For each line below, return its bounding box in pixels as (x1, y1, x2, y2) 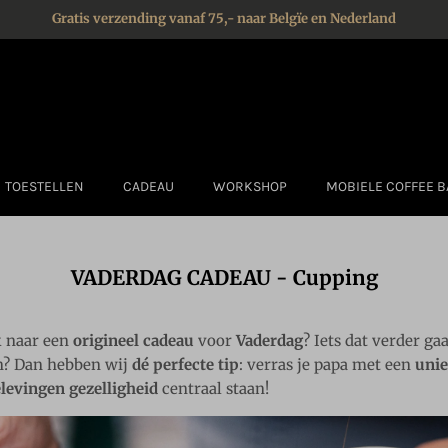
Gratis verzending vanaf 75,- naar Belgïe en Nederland (52, 10, 396, 28)
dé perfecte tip (132, 354, 239, 374)
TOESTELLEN (5, 177, 84, 195)
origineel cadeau (73, 330, 194, 350)
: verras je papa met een (239, 354, 411, 374)
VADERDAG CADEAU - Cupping (70, 264, 378, 290)
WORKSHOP (213, 177, 287, 195)
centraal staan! (162, 378, 269, 398)
